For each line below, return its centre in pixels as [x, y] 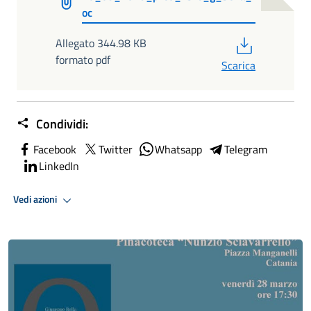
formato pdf [83, 59]
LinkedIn [59, 166]
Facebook [55, 149]
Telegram [246, 149]
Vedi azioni [36, 200]
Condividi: [61, 124]
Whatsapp [178, 149]
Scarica [238, 65]
